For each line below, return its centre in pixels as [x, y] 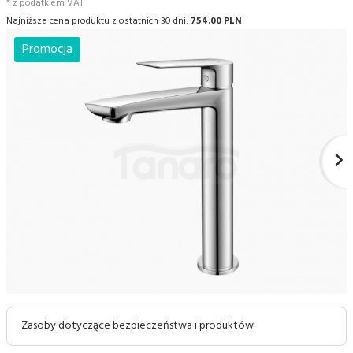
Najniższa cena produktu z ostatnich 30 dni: [98, 21]
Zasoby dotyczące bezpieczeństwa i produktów [137, 325]
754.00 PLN [216, 21]
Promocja [47, 49]
